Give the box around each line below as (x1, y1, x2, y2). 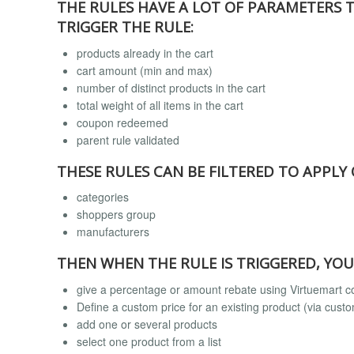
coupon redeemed (77, 114, 168, 130)
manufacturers (77, 224, 149, 240)
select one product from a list (77, 333, 221, 349)
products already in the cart (77, 44, 213, 61)
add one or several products (77, 315, 217, 332)
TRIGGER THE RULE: (57, 17, 194, 37)
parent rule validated (77, 131, 179, 148)
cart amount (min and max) (77, 62, 213, 78)
